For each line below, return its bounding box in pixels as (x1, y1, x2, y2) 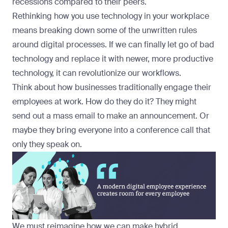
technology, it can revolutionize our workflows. (12, 67, 181, 78)
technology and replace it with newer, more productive (12, 53, 213, 64)
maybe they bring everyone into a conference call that (12, 124, 210, 135)
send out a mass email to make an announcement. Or (12, 110, 209, 121)
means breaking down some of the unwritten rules (12, 24, 197, 36)
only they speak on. (12, 138, 82, 150)
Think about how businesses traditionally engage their (12, 81, 211, 93)
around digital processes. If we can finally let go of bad (12, 39, 214, 50)
